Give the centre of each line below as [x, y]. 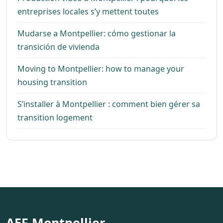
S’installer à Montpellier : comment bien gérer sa [109, 104]
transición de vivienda [58, 47]
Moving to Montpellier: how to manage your [101, 69]
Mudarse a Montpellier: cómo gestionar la [97, 34]
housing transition [52, 82]
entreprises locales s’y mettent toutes [88, 12]
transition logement [55, 118]
